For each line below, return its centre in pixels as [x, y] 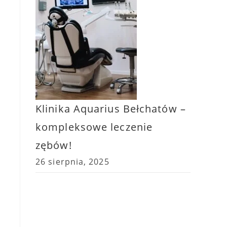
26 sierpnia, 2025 [72, 162]
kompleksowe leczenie [94, 127]
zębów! [54, 145]
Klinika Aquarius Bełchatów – [111, 109]
